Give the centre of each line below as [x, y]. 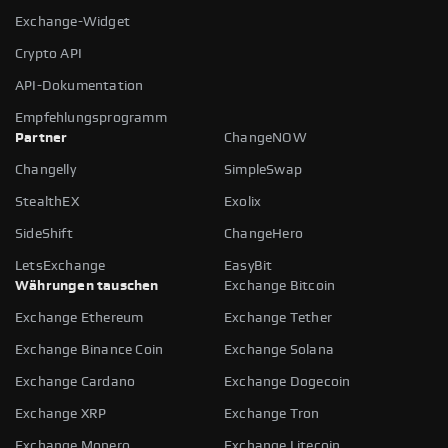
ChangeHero [263, 233]
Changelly [45, 169]
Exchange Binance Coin [89, 349]
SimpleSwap [263, 169]
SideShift [44, 233]
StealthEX [47, 201]
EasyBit [248, 265]
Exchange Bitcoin [280, 285]
